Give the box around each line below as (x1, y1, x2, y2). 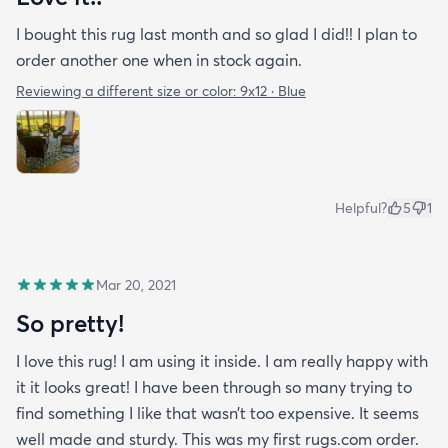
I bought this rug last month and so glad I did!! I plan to (16, 23, 417, 44)
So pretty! (16, 307, 124, 338)
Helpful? (335, 198, 387, 217)
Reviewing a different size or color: (16, 81, 240, 100)
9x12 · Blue (240, 81, 306, 100)
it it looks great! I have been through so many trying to (16, 376, 412, 397)
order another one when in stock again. (16, 49, 302, 70)
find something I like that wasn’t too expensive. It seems (16, 402, 419, 423)
